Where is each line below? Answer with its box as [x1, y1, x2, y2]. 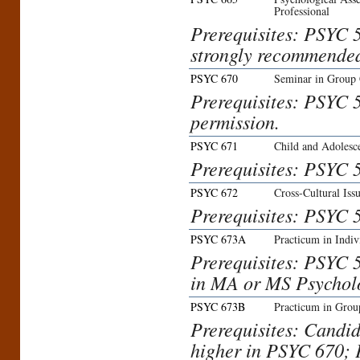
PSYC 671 [190, 138, 238, 154]
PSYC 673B [190, 299, 245, 315]
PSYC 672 [190, 185, 238, 201]
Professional [274, 3, 329, 19]
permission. [190, 108, 280, 135]
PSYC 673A [190, 231, 246, 247]
